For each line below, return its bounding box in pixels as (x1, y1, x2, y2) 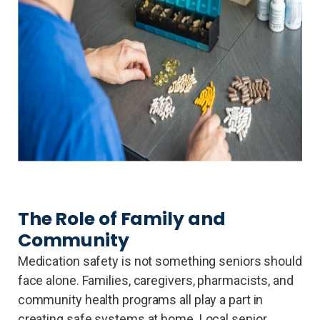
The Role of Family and (17, 206, 226, 232)
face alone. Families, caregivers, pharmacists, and (17, 273, 294, 289)
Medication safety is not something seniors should (17, 254, 302, 269)
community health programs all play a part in (17, 292, 264, 308)
